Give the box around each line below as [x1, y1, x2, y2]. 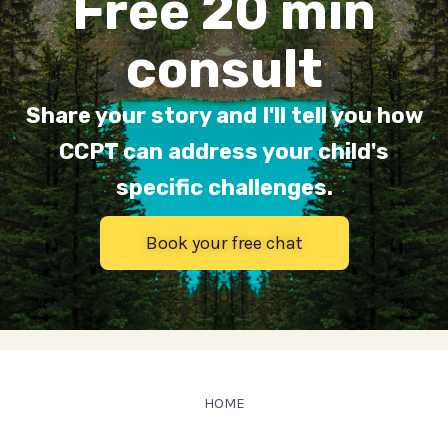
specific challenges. [115, 174, 333, 201]
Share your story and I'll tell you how [25, 102, 423, 129]
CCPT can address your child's [59, 138, 389, 165]
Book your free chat [145, 232, 303, 254]
